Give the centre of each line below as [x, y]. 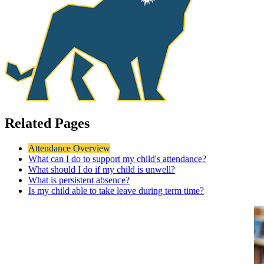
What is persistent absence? [79, 180]
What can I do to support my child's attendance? [117, 159]
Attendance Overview [69, 148]
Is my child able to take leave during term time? [116, 190]
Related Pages [47, 123]
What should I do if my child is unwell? [102, 169]
